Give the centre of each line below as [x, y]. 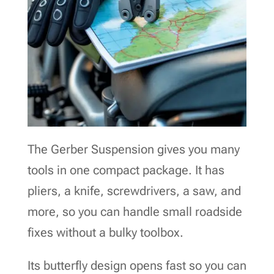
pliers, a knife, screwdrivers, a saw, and [134, 191]
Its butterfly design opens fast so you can [137, 265]
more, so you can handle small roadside [135, 211]
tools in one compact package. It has [126, 170]
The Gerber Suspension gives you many [133, 149]
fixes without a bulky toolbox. [105, 232]
